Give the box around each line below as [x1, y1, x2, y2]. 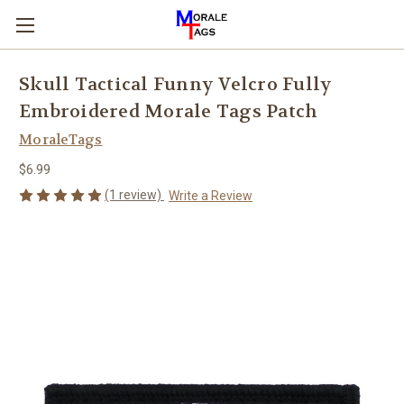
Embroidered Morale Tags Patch [19, 100, 318, 124]
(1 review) [105, 187, 164, 202]
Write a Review [168, 188, 252, 203]
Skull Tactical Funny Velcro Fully [19, 73, 333, 96]
